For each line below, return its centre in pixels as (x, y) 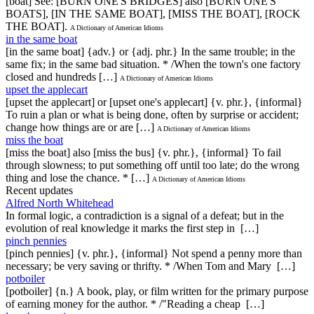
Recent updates (39, 190)
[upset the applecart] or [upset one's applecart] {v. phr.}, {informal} (154, 102)
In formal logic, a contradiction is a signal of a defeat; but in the (145, 215)
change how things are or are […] (80, 127)
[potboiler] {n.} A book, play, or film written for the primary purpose (157, 291)
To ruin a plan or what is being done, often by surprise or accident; (152, 114)
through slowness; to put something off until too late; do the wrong (152, 165)
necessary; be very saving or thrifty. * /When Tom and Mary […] (150, 266)
